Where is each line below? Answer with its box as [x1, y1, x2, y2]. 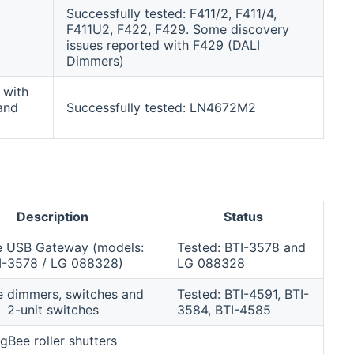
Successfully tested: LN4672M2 [66, 100, 256, 116]
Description [17, 208, 89, 224]
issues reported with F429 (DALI [66, 37, 260, 54]
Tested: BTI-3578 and [176, 239, 306, 255]
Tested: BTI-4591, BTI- [176, 285, 309, 302]
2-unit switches [6, 301, 99, 318]
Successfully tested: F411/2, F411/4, [66, 6, 277, 22]
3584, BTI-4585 [176, 301, 271, 318]
